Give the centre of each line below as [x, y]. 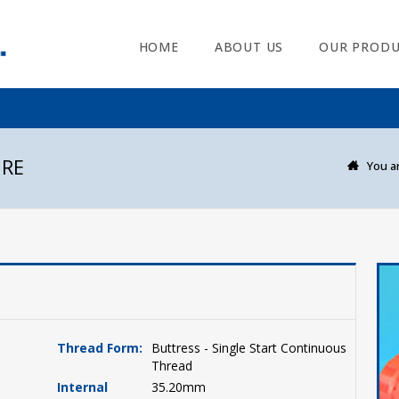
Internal [83, 387]
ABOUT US [249, 47]
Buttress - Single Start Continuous [249, 348]
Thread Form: [100, 348]
